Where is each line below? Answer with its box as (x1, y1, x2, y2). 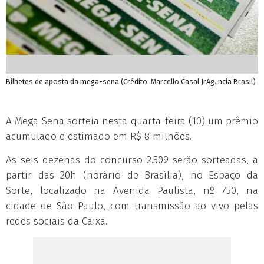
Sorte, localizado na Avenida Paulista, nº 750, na (6, 184, 258, 197)
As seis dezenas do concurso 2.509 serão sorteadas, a (6, 154, 258, 166)
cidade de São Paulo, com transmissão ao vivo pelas (6, 200, 258, 212)
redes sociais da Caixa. (6, 215, 107, 227)
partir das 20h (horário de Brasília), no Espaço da (6, 169, 258, 181)
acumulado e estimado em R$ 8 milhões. (6, 130, 192, 143)
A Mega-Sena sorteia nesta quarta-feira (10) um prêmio (6, 115, 258, 127)
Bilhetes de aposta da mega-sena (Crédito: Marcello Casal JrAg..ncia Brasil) (6, 77, 256, 86)
